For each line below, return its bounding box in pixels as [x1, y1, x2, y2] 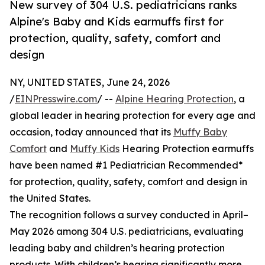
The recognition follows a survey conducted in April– [9, 209, 248, 221]
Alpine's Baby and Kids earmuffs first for [9, 15, 224, 28]
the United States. [9, 192, 91, 205]
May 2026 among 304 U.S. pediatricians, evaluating [9, 225, 244, 238]
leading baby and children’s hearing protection [9, 242, 225, 254]
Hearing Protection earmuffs [119, 143, 254, 155]
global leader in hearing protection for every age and [9, 109, 256, 122]
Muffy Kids [70, 143, 119, 155]
